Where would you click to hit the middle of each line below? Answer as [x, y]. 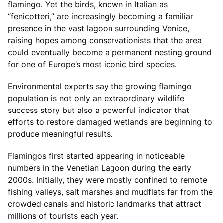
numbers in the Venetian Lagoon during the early [100, 167]
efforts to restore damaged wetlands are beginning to [110, 122]
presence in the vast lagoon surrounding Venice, [99, 28]
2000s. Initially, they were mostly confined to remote [108, 179]
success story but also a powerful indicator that [99, 110]
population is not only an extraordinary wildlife [96, 98]
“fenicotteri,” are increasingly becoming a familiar [101, 16]
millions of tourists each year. [63, 215]
